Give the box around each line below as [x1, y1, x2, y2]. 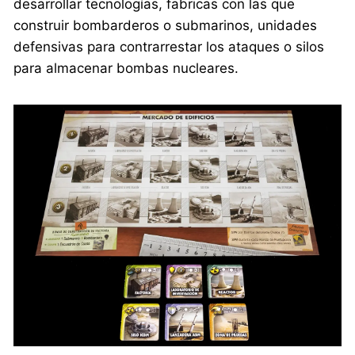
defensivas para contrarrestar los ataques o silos [13, 38, 325, 55]
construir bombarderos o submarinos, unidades [13, 17, 318, 33]
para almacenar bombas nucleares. [13, 59, 239, 76]
